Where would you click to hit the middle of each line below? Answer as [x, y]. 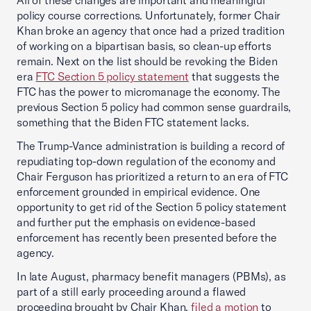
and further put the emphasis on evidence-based [136, 222]
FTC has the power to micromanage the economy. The [149, 92]
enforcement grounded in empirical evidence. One [139, 192]
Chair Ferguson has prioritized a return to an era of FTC [152, 176]
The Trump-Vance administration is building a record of [151, 146]
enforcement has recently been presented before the [147, 237]
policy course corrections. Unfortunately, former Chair [149, 15]
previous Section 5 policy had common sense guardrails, [154, 107]
